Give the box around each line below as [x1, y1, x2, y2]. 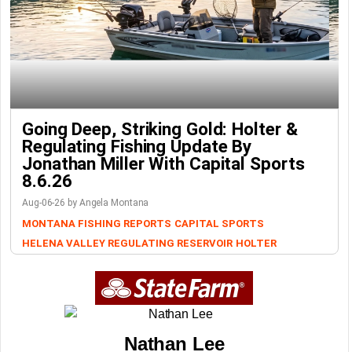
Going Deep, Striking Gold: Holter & [22, 119, 298, 139]
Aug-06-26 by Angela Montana [22, 197, 149, 208]
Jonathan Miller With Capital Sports [22, 153, 305, 174]
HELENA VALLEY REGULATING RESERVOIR [22, 237, 233, 249]
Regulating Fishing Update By [22, 136, 252, 156]
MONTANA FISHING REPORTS [22, 218, 171, 229]
